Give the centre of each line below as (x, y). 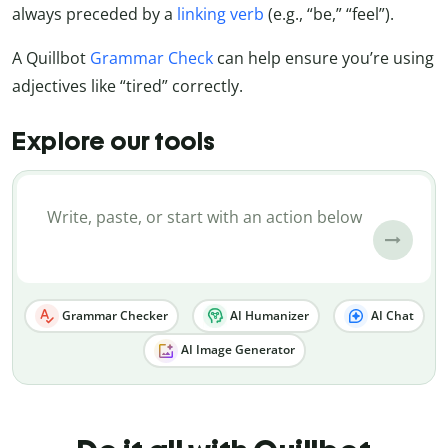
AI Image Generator (236, 350)
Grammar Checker (113, 315)
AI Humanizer (267, 315)
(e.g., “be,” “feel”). (329, 14)
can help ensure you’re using (323, 58)
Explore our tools (114, 140)
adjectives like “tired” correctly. (127, 86)
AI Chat (390, 315)
